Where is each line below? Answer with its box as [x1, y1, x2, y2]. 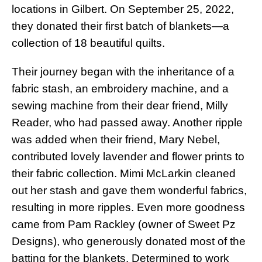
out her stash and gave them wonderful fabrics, [12, 184, 247, 196]
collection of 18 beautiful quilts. [12, 36, 165, 49]
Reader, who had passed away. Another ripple [12, 116, 243, 129]
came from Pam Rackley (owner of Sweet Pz [12, 218, 236, 230]
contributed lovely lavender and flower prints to [12, 150, 244, 163]
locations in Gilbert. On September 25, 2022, [12, 2, 234, 15]
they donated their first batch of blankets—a [12, 19, 229, 32]
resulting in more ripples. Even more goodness [12, 201, 245, 213]
